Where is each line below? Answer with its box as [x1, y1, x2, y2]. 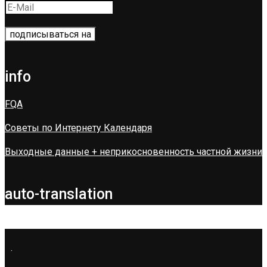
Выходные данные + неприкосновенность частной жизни [5, 145, 262, 157]
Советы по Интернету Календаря [5, 122, 152, 133]
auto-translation [5, 185, 113, 203]
